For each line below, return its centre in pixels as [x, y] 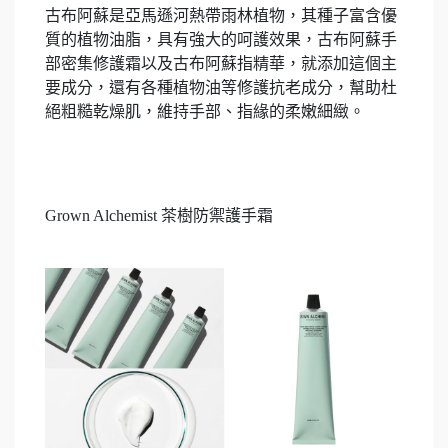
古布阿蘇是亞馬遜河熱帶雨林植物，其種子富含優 [221, 15]
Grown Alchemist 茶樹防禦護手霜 [159, 215]
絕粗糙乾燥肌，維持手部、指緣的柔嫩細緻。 [205, 111]
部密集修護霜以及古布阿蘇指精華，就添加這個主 [221, 63]
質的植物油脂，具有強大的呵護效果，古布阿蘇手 [221, 39]
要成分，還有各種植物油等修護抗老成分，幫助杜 [221, 87]
